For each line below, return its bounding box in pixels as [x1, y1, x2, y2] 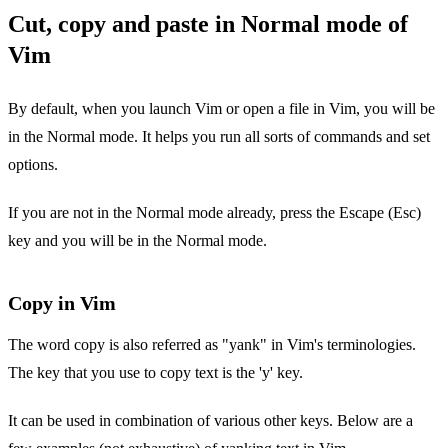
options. [8, 156, 58, 174]
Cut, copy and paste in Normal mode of [8, 11, 408, 38]
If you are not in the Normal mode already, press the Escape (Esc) [8, 204, 421, 222]
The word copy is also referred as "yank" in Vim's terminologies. [8, 336, 416, 354]
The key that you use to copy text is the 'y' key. [8, 364, 303, 382]
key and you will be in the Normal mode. [8, 232, 267, 250]
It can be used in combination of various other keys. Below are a [8, 412, 413, 430]
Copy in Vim [8, 292, 116, 315]
